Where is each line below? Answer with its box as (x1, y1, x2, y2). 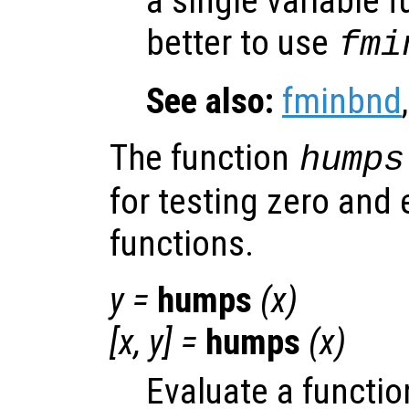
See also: (146, 80, 274, 123)
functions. (110, 223, 254, 266)
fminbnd (282, 80, 402, 123)
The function (110, 137, 298, 180)
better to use (146, 22, 337, 65)
